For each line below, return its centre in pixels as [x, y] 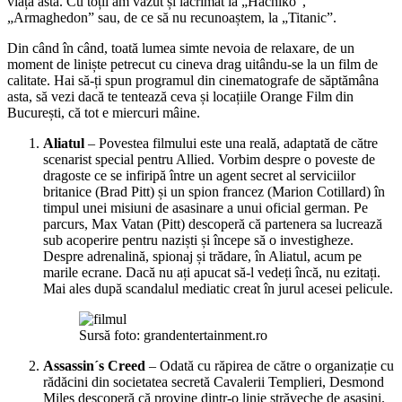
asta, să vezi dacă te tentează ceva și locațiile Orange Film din [180, 96]
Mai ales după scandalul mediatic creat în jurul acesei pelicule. [218, 288]
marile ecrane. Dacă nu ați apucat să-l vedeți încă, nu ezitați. [212, 272]
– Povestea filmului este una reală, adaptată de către [231, 143]
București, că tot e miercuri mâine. [104, 112]
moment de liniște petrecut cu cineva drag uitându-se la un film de [192, 64]
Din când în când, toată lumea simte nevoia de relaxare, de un [181, 48]
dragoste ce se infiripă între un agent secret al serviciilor [199, 175]
